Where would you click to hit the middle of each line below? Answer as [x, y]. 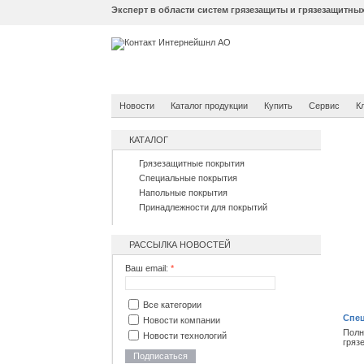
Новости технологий [185, 335]
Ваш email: [148, 268]
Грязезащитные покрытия [192, 163]
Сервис [324, 106]
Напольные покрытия [183, 193]
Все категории [172, 304]
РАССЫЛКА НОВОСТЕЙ [180, 245]
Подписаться [160, 356]
